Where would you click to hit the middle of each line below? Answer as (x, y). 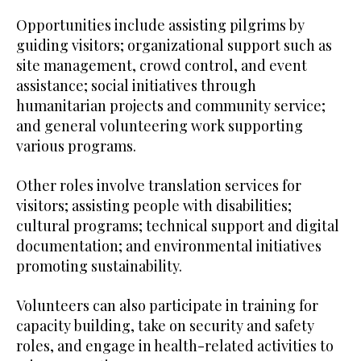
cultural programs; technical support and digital (178, 225)
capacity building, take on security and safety (165, 325)
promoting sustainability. (99, 266)
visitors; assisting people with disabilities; (154, 205)
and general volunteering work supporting (160, 125)
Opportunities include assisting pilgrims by (160, 25)
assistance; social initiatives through (136, 85)
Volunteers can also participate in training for (167, 305)
